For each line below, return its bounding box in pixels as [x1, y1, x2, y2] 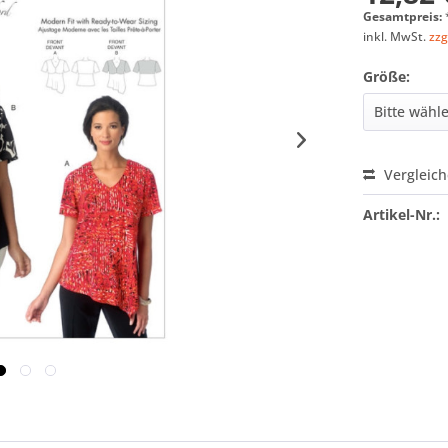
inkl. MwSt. [363, 28, 430, 45]
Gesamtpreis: [363, 8, 446, 25]
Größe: [363, 67, 411, 86]
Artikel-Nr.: [363, 205, 441, 224]
